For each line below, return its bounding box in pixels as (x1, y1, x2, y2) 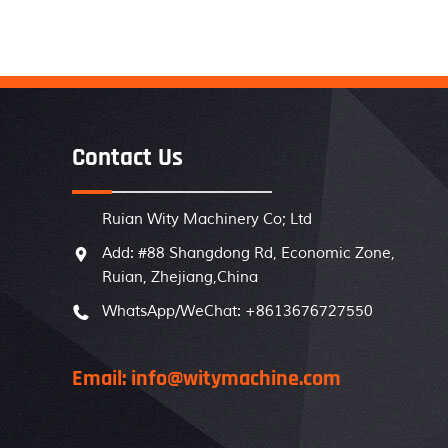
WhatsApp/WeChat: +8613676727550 (102, 302, 373, 321)
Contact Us (72, 142, 183, 174)
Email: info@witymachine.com (72, 365, 341, 393)
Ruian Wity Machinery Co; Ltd (102, 210, 312, 229)
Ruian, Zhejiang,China (102, 268, 258, 287)
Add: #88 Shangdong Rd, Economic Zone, (102, 244, 395, 263)
